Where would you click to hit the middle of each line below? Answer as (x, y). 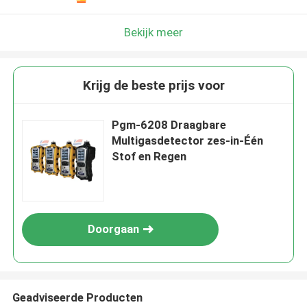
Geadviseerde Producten (77, 297)
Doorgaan (113, 229)
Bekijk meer (153, 32)
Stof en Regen (149, 157)
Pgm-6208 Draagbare (169, 125)
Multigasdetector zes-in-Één (188, 141)
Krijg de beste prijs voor (153, 86)
